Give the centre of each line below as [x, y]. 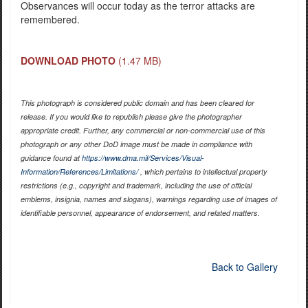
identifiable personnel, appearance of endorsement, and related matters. [140, 213]
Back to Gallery [244, 267]
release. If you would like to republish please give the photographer [131, 117]
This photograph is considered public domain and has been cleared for [137, 103]
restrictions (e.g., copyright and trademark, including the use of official [136, 186]
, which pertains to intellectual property [202, 172]
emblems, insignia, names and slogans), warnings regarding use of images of [148, 199]
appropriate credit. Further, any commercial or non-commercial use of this [143, 131]
